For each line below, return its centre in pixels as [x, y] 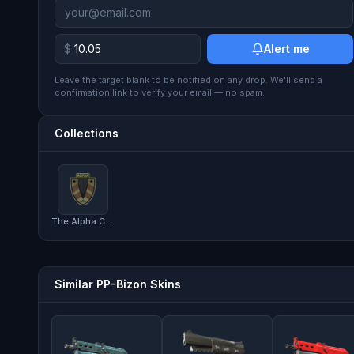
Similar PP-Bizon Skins [118, 284]
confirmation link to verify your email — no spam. [160, 92]
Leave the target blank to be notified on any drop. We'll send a [188, 79]
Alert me [286, 48]
